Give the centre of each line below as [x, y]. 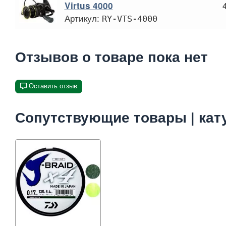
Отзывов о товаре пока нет [111, 57]
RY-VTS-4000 [129, 18]
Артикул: [83, 18]
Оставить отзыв [53, 86]
